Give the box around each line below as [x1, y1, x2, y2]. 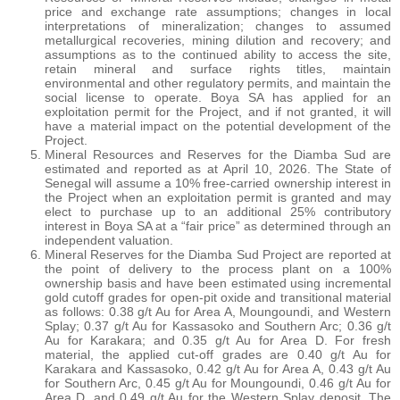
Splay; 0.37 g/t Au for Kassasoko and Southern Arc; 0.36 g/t [45, 318, 391, 333]
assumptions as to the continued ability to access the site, [45, 46, 391, 62]
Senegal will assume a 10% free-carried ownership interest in [45, 175, 391, 190]
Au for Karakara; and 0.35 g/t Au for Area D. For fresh [45, 332, 391, 347]
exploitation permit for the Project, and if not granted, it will [45, 104, 391, 119]
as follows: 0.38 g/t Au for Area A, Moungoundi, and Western [45, 304, 391, 319]
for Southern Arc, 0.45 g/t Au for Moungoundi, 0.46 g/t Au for [45, 375, 391, 390]
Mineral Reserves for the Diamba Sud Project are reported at [45, 246, 391, 262]
